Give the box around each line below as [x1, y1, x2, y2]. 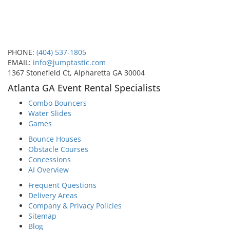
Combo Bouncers [28, 98, 87, 108]
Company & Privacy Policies [28, 201, 122, 211]
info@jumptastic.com [33, 57, 106, 68]
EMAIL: [8, 57, 33, 68]
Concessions [28, 155, 71, 165]
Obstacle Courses [28, 144, 88, 155]
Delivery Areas [28, 190, 78, 201]
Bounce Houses [28, 134, 81, 144]
